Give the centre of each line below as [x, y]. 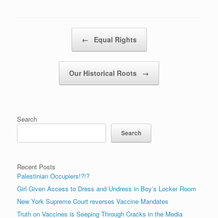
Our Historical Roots [104, 73]
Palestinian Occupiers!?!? [53, 176]
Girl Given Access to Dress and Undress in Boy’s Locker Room [107, 188]
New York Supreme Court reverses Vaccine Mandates [93, 201]
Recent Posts [36, 166]
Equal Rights [114, 39]
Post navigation [39, 32]
